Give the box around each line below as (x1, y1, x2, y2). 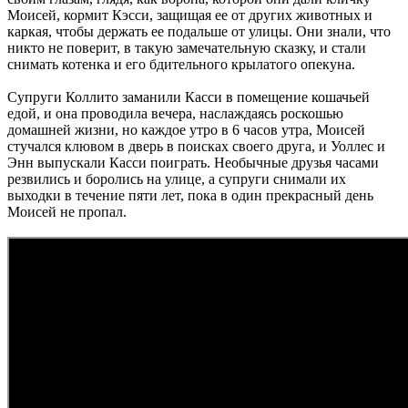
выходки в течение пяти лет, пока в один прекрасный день (7, 187, 373, 203)
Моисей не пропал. (7, 203, 127, 219)
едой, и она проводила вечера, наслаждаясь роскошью (7, 105, 343, 121)
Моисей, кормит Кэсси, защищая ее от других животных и (7, 6, 372, 23)
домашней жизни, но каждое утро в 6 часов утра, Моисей (7, 121, 365, 138)
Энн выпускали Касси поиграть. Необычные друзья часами (7, 154, 379, 170)
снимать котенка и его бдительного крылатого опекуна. (7, 56, 355, 72)
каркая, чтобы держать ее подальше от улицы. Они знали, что (7, 23, 391, 39)
